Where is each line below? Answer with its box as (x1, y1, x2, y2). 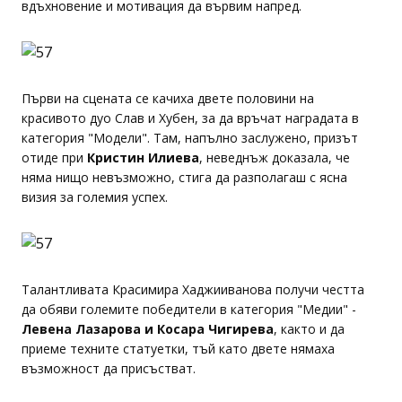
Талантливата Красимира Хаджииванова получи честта (22, 281, 364, 298)
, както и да (274, 320, 345, 337)
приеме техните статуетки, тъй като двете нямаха (22, 340, 335, 357)
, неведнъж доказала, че (199, 149, 350, 166)
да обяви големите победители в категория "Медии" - (22, 301, 356, 318)
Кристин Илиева (87, 149, 199, 166)
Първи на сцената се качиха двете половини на (22, 90, 314, 107)
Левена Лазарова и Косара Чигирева (22, 320, 274, 337)
